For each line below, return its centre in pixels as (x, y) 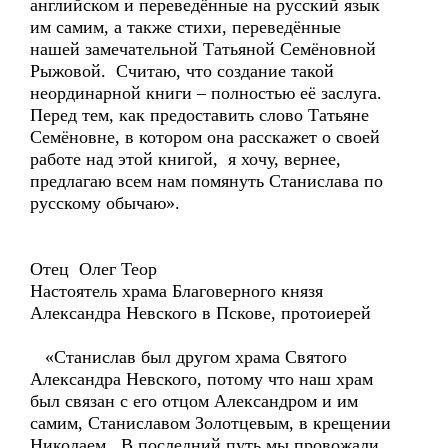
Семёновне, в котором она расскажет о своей (205, 137)
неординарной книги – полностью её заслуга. (208, 93)
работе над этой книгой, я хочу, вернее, (185, 159)
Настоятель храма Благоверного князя (176, 291)
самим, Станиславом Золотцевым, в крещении (210, 423)
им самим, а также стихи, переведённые (185, 27)
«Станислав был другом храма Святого (188, 357)
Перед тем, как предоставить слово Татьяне (199, 115)
